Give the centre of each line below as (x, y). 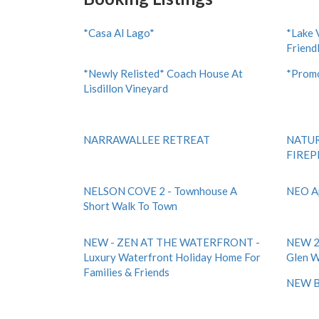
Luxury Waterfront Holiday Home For (172, 257)
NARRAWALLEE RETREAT (147, 140)
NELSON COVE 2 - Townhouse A (160, 191)
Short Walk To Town (130, 206)
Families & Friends (126, 272)
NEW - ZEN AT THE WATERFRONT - (172, 242)
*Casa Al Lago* (119, 33)
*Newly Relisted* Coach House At (163, 73)
